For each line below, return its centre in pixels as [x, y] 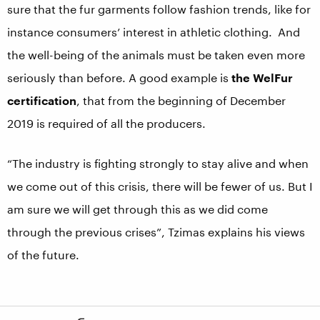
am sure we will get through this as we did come [137, 209]
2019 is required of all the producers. [106, 123]
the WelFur [262, 77]
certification [42, 100]
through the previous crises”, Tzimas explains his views [156, 232]
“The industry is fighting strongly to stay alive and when [158, 163]
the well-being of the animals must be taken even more [156, 55]
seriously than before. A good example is [119, 77]
